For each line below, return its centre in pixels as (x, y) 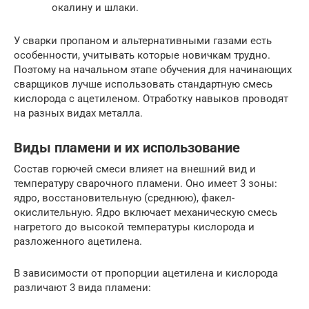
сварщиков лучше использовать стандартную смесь (143, 84)
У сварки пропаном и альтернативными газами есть (143, 40)
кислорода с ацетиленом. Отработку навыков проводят (151, 98)
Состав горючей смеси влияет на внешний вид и (135, 169)
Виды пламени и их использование (127, 148)
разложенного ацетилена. (78, 241)
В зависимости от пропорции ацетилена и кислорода (146, 273)
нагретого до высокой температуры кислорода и (134, 227)
